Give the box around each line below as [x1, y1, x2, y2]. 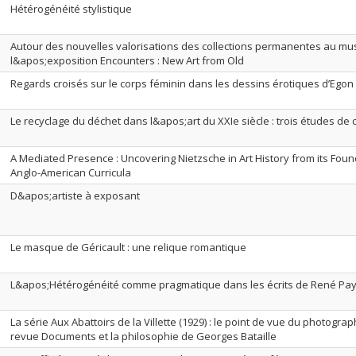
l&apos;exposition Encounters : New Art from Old [10, 53, 244, 68]
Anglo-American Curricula [10, 165, 131, 180]
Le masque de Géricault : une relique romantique [10, 240, 246, 254]
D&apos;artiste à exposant [10, 188, 140, 203]
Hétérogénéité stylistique [10, 2, 132, 16]
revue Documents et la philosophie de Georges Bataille [10, 329, 277, 343]
